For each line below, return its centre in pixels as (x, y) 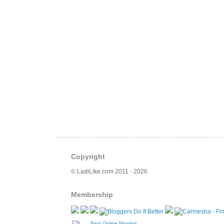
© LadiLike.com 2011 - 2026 (109, 172)
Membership (92, 195)
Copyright (88, 157)
